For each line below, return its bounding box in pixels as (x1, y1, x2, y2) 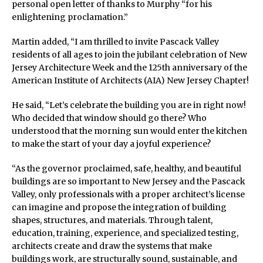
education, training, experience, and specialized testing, (12, 228, 238, 239)
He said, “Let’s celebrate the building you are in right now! (12, 100, 246, 111)
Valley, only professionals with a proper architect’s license (12, 189, 245, 200)
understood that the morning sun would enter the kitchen (12, 126, 247, 137)
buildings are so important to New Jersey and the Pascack (12, 176, 245, 187)
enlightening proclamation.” (12, 12, 128, 23)
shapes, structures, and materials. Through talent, (12, 215, 213, 226)
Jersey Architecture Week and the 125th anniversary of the (12, 62, 247, 73)
